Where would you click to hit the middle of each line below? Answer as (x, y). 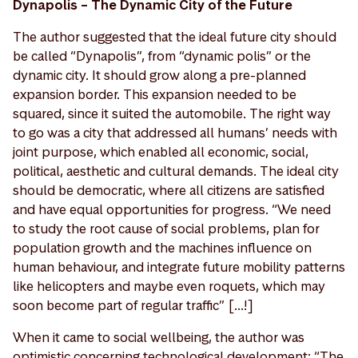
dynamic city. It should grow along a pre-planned (159, 75)
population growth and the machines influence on (162, 247)
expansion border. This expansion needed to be (155, 94)
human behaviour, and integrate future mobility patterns (179, 267)
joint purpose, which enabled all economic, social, (161, 151)
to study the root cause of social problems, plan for (166, 228)
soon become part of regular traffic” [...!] (133, 305)
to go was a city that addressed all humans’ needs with (175, 132)
